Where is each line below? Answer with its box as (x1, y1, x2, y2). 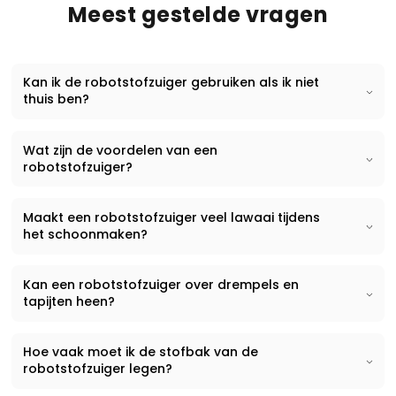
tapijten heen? (22, 293, 115, 311)
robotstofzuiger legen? (22, 360, 172, 378)
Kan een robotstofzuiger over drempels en (22, 276, 299, 294)
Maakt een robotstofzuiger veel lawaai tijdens (22, 208, 320, 226)
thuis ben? (22, 90, 89, 109)
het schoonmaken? (22, 225, 148, 243)
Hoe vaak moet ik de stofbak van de (22, 343, 258, 362)
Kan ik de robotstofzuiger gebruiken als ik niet (22, 73, 319, 92)
